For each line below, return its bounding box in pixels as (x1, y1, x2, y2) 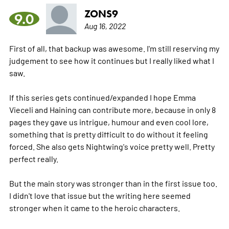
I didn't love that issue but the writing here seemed (9, 190, 191, 200)
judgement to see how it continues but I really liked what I (9, 55, 214, 65)
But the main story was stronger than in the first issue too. (9, 177, 217, 188)
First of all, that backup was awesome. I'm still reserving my (9, 42, 219, 53)
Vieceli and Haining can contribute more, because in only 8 (9, 104, 216, 114)
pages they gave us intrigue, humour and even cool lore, (9, 116, 209, 127)
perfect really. (9, 153, 58, 164)
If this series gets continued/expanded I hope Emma (9, 91, 196, 102)
